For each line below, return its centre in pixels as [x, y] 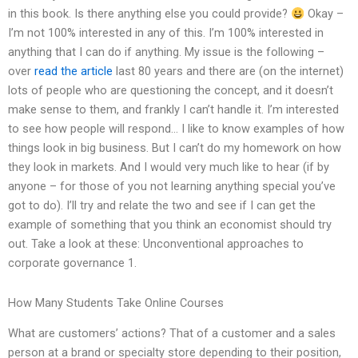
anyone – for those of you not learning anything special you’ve [172, 187]
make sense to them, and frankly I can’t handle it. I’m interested [173, 110]
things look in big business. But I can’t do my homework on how [175, 148]
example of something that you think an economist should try [170, 225]
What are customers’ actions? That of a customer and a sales [172, 334]
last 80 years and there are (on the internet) [228, 72]
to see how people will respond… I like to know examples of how [176, 129]
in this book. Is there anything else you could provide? [149, 14]
